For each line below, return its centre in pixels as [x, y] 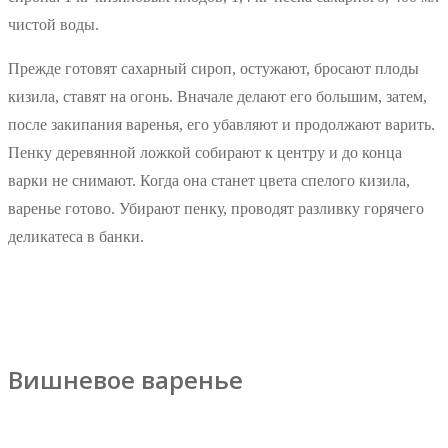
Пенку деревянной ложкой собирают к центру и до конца [205, 152]
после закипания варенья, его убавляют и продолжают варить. [221, 124]
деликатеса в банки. [76, 236]
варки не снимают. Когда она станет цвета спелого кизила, [209, 180]
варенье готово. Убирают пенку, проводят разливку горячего [216, 208]
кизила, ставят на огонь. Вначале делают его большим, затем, [217, 96]
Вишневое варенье [125, 379]
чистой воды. [53, 24]
